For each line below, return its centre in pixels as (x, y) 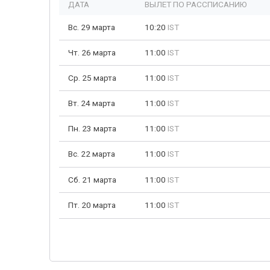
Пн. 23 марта (92, 128)
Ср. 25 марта (92, 78)
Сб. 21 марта (92, 180)
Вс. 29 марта (92, 27)
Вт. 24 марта (92, 103)
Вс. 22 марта (92, 154)
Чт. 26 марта (92, 52)
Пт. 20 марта (92, 205)
